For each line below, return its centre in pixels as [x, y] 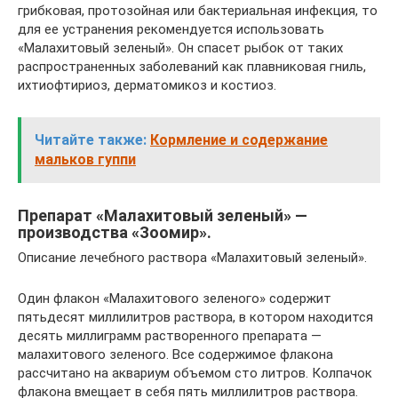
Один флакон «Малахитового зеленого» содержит [175, 298]
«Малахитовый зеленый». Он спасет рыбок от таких [180, 48]
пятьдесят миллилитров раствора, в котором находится [195, 317]
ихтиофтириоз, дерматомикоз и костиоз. [147, 85]
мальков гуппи [85, 159]
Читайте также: [91, 140]
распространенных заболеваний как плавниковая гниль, [192, 67]
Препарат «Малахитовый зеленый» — [163, 215]
